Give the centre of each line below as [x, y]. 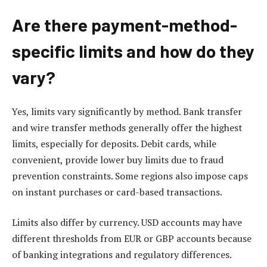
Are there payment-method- [125, 24]
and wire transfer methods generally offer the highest [127, 127]
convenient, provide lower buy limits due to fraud [118, 159]
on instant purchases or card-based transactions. [117, 192]
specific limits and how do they [133, 51]
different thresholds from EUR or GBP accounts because [132, 239]
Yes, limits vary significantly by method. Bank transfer [127, 111]
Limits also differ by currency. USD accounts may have [127, 223]
